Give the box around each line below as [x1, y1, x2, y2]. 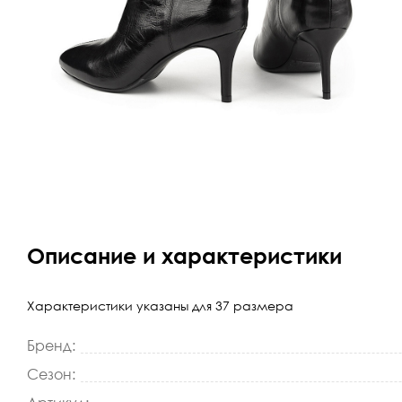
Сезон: [27, 365, 76, 384]
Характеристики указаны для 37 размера [27, 298, 294, 314]
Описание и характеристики [27, 242, 343, 269]
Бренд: [27, 336, 76, 355]
